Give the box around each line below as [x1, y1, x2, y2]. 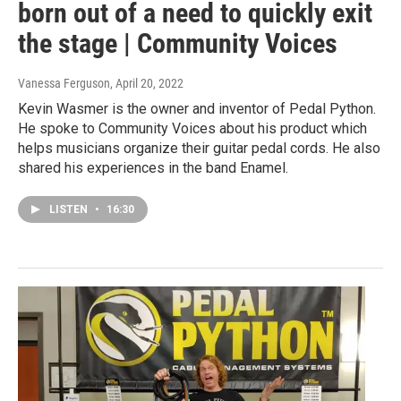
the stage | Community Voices [18, 28, 337, 60]
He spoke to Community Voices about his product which [18, 120, 367, 138]
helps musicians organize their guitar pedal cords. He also [18, 140, 380, 158]
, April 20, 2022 [110, 76, 183, 91]
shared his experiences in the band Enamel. [18, 159, 288, 177]
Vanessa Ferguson [18, 76, 110, 91]
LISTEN [49, 203, 90, 217]
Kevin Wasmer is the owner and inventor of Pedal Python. [18, 100, 376, 118]
